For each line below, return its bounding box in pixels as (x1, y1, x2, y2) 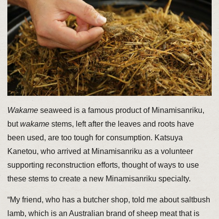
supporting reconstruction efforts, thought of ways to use (7, 161, 199, 170)
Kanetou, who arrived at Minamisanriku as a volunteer (7, 147, 193, 156)
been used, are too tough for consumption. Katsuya (7, 133, 183, 142)
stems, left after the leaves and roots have (49, 120, 194, 129)
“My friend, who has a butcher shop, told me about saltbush (7, 196, 210, 204)
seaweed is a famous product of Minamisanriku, (38, 106, 204, 115)
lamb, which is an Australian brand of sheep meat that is (7, 209, 199, 218)
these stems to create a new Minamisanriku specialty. (7, 175, 191, 183)
